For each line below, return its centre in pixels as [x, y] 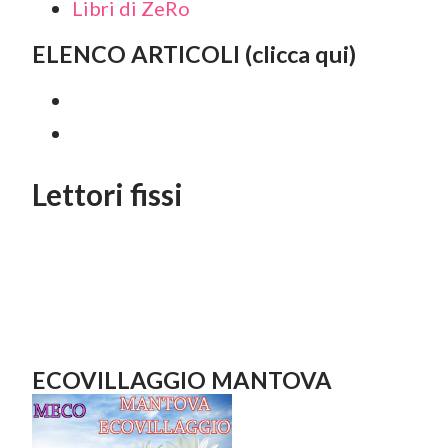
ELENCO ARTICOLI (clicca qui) [194, 54]
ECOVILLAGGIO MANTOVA [182, 380]
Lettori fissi [107, 194]
